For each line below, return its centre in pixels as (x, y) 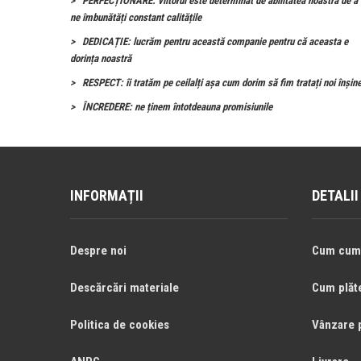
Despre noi (98, 251)
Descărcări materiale (124, 288)
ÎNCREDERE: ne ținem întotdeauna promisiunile (177, 107)
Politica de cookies (120, 325)
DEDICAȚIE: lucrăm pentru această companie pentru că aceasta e (215, 41)
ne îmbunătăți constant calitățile (136, 17)
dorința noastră (101, 58)
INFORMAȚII (107, 195)
